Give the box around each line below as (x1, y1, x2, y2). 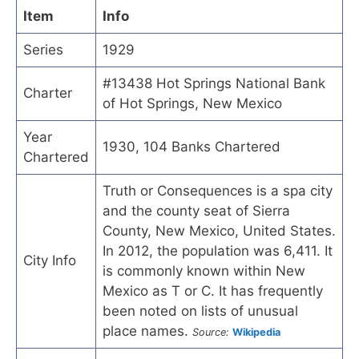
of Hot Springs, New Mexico (103, 95, 282, 111)
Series (23, 41, 63, 58)
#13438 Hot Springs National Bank (103, 75, 325, 91)
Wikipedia (232, 325, 280, 338)
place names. (103, 322, 192, 339)
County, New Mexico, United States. (103, 222, 336, 239)
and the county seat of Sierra (103, 202, 290, 219)
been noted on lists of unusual (103, 302, 298, 319)
